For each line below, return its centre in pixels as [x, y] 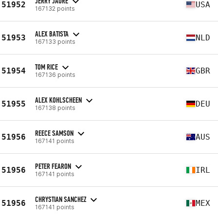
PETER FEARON [53, 166]
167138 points [55, 108]
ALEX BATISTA [52, 34]
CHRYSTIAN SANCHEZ [61, 199]
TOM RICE [46, 67]
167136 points [55, 74]
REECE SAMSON [54, 133]
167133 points [55, 41]
